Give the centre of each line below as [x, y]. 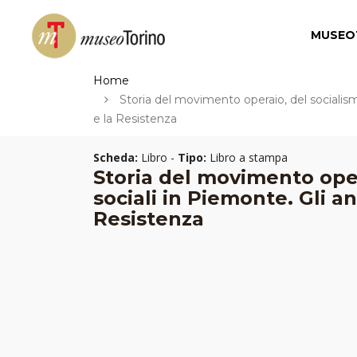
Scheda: [116, 157]
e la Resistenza [135, 119]
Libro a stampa [247, 157]
